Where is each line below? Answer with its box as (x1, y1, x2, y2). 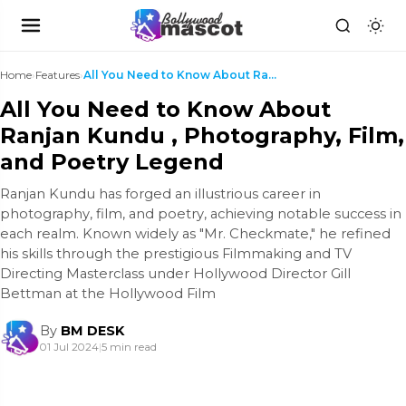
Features (35, 68, 80, 82)
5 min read (101, 341, 157, 353)
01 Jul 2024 (40, 341, 99, 353)
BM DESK (61, 323, 124, 339)
